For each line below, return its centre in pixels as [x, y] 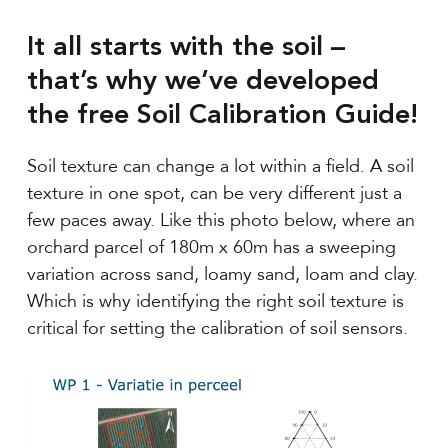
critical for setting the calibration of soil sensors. [218, 328]
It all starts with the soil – [186, 48]
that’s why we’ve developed [203, 82]
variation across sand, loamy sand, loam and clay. [223, 274]
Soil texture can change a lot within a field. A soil [221, 166]
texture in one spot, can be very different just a [215, 193]
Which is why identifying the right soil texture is [216, 301]
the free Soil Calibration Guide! [223, 116]
